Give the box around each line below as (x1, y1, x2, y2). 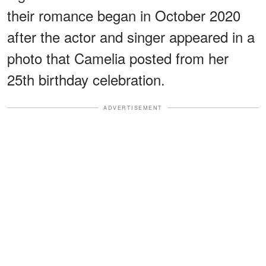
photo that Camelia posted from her (7, 47, 229, 68)
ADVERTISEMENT (103, 103, 163, 112)
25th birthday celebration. (7, 68, 165, 90)
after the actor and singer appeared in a (7, 26, 255, 47)
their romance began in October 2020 (7, 4, 240, 26)
